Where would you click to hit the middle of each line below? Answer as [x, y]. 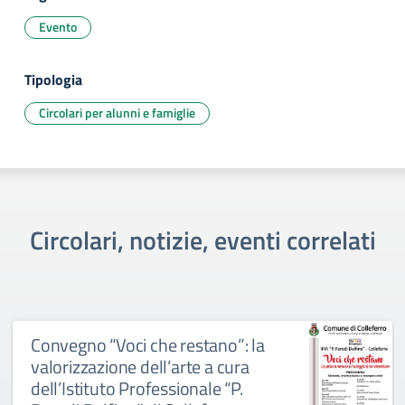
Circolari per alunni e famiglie [117, 113]
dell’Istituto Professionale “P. [137, 388]
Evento [58, 27]
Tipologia [53, 80]
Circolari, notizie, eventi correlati [202, 240]
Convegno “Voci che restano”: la [148, 345]
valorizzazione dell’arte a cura [140, 367]
